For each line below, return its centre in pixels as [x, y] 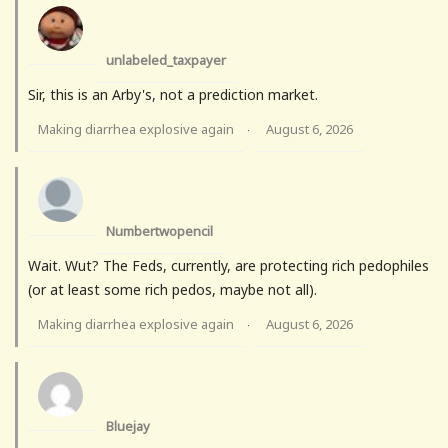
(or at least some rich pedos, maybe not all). [172, 290]
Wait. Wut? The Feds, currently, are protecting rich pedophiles [228, 266]
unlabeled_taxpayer [166, 60]
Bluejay [128, 426]
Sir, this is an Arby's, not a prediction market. [173, 95]
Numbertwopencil [159, 231]
